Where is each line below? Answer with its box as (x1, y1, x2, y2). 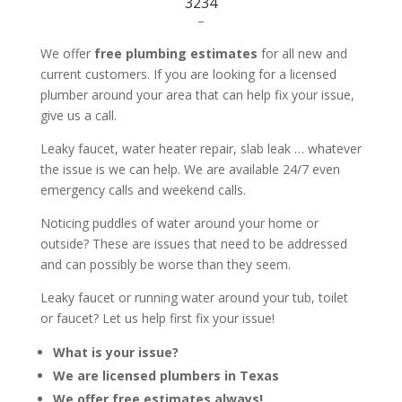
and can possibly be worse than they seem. (39, 255, 291, 273)
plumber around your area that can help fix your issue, (39, 85, 354, 103)
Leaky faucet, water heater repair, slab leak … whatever (39, 139, 362, 157)
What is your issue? (52, 343, 179, 361)
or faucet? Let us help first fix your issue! (39, 309, 275, 327)
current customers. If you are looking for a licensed (39, 65, 336, 83)
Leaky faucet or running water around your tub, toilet (39, 288, 348, 306)
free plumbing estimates (93, 44, 258, 62)
